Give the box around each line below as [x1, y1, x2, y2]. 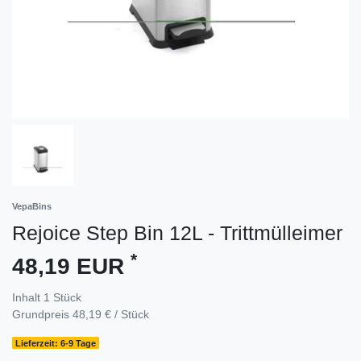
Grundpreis [12, 307, 73, 321]
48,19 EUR [12, 253, 131, 279]
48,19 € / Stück [73, 307, 149, 321]
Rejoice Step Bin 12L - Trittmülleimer [12, 221, 342, 244]
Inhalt [12, 290, 44, 304]
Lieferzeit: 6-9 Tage [15, 338, 97, 348]
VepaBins [12, 201, 52, 211]
